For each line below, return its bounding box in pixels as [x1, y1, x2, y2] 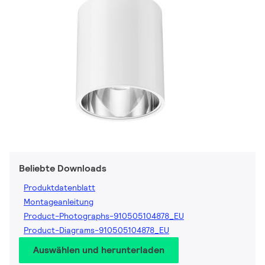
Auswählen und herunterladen [33, 244, 164, 257]
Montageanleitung [24, 196, 93, 208]
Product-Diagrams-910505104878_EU [24, 225, 169, 236]
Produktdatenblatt [24, 182, 95, 193]
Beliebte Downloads [19, 162, 106, 175]
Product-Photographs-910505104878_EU [24, 211, 184, 222]
